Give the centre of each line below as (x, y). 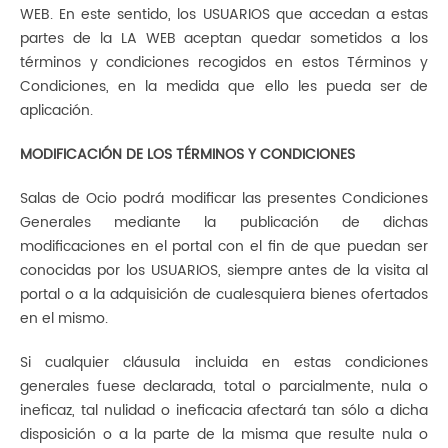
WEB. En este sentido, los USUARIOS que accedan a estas (224, 14)
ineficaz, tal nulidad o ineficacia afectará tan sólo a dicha (224, 410)
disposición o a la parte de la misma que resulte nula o (224, 434)
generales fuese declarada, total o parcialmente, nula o (224, 386)
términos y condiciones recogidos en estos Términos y (224, 62)
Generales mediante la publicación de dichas (224, 222)
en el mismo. (64, 318)
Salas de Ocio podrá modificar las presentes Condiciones (224, 198)
